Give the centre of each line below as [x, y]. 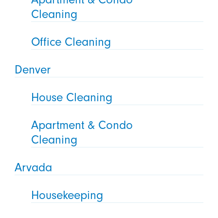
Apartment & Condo [82, 125]
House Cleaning [72, 98]
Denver [32, 70]
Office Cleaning [71, 42]
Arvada [33, 167]
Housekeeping [67, 195]
